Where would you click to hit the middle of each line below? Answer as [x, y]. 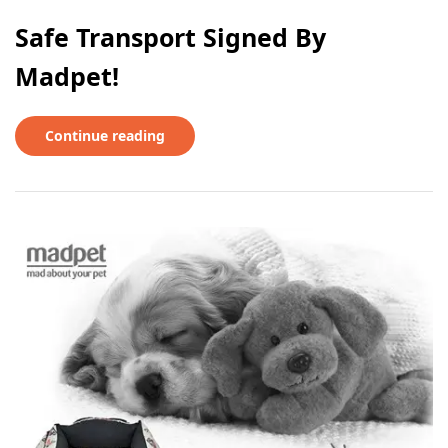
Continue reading [105, 136]
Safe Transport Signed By [170, 37]
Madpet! [67, 76]
